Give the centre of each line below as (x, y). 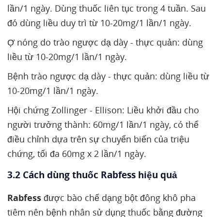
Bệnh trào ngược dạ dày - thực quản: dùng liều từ (108, 76)
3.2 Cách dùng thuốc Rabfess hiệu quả (92, 175)
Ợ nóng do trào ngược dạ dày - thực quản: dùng (105, 42)
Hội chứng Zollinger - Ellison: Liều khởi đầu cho (103, 110)
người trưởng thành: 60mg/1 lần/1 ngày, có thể (103, 124)
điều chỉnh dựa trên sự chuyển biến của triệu (98, 139)
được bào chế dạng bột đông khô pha (120, 198)
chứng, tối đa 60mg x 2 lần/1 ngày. (77, 154)
